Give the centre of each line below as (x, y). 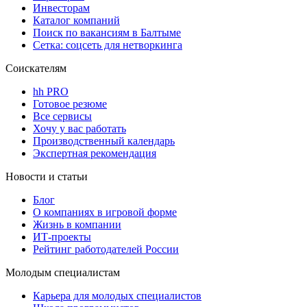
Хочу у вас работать (79, 129)
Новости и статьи (47, 177)
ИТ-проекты (62, 237)
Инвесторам (61, 8)
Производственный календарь (104, 141)
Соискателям (36, 69)
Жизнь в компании (77, 225)
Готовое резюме (70, 104)
